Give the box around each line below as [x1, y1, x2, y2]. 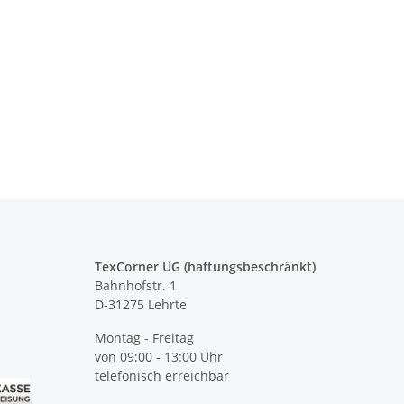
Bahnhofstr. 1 [94, 277, 177, 295]
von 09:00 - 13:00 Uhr [94, 348, 223, 366]
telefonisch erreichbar [94, 367, 229, 385]
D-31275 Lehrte [94, 296, 187, 314]
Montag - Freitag [94, 329, 194, 347]
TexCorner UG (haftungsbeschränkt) [94, 258, 316, 276]
